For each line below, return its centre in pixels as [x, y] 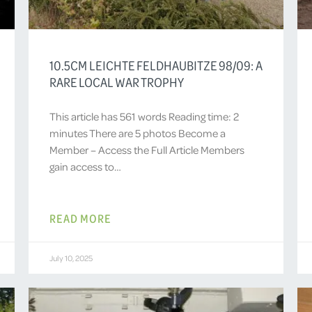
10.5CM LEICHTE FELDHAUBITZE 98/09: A [156, 65]
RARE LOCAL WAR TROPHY [116, 82]
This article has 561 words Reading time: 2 [144, 116]
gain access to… [85, 166]
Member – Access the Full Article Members [147, 149]
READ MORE [80, 218]
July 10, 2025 [71, 258]
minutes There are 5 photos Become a [137, 133]
